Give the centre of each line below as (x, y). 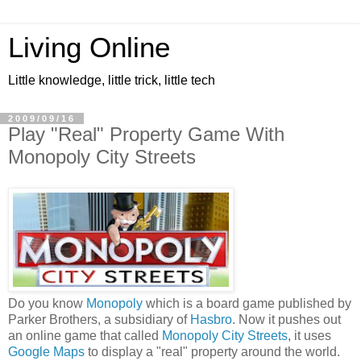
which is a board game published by (247, 303)
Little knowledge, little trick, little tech (112, 80)
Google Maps (46, 351)
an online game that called (85, 335)
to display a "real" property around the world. (212, 351)
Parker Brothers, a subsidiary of (99, 319)
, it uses (309, 335)
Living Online (89, 48)
